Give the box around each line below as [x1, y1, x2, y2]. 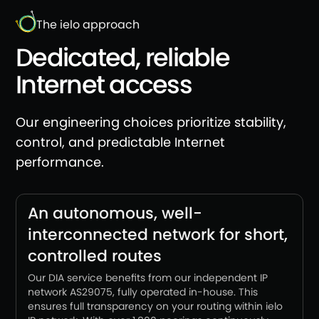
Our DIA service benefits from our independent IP [28, 271, 268, 285]
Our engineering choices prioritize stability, [16, 113, 286, 131]
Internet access [16, 67, 192, 102]
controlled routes [28, 245, 162, 267]
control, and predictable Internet [16, 133, 225, 151]
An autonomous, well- [28, 202, 202, 224]
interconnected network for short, [28, 224, 288, 246]
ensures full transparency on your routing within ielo [28, 299, 283, 313]
